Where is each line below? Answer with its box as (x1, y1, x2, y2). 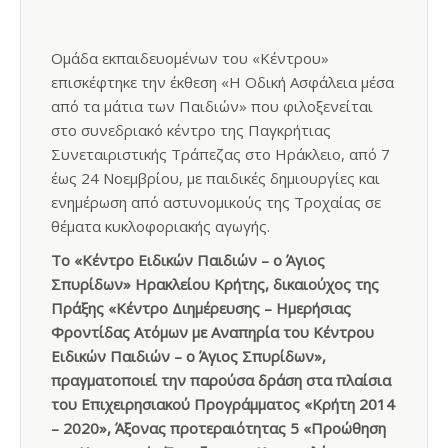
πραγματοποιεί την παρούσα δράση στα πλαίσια (51, 370, 391, 390)
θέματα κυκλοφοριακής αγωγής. (51, 216, 270, 236)
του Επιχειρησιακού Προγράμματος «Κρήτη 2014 (51, 394, 395, 414)
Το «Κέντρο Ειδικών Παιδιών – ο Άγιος (51, 250, 325, 270)
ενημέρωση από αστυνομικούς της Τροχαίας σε (51, 192, 381, 212)
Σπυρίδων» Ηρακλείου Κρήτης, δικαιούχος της (51, 274, 379, 294)
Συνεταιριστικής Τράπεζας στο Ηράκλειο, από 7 (51, 144, 390, 164)
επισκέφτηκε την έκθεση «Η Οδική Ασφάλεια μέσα (51, 72, 394, 92)
